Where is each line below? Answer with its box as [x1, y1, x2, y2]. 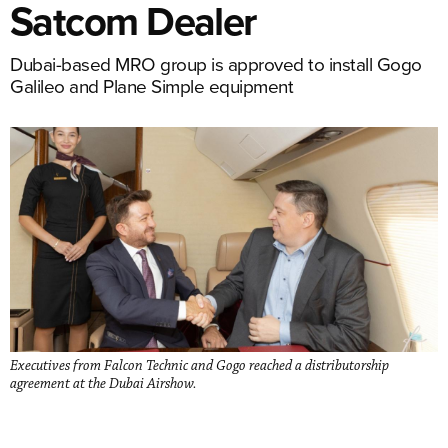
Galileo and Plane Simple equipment [10, 72, 293, 99]
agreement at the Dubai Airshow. [10, 374, 197, 393]
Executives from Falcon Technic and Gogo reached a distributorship [10, 356, 389, 375]
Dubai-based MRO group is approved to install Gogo [10, 50, 422, 77]
